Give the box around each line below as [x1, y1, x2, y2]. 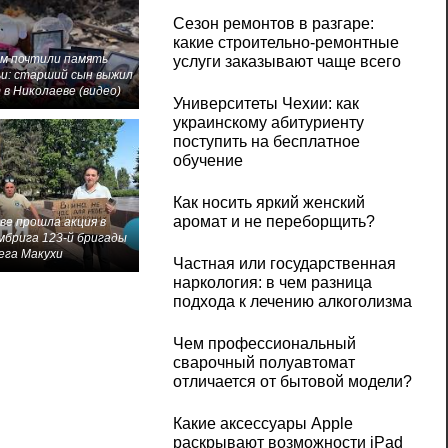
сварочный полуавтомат [172, 354, 355, 372]
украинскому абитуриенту [172, 114, 364, 132]
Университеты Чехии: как [172, 95, 359, 113]
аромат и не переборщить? [172, 213, 375, 231]
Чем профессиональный [172, 335, 356, 353]
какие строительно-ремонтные [172, 34, 399, 52]
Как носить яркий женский [172, 194, 365, 212]
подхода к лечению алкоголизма [172, 293, 412, 311]
